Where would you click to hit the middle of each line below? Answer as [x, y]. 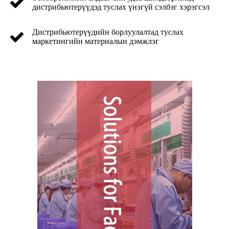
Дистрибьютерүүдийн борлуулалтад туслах [108, 32]
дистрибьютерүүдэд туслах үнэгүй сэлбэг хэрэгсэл [121, 7]
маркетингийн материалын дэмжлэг [96, 41]
